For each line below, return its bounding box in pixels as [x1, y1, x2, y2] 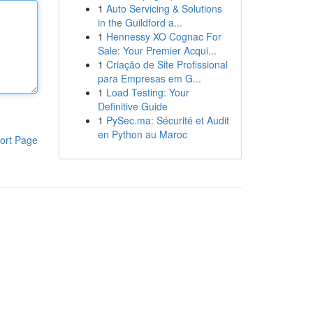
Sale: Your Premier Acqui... [97, 43, 217, 57]
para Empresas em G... [97, 71, 201, 85]
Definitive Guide [97, 99, 168, 113]
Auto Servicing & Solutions [105, 1, 222, 15]
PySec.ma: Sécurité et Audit [105, 113, 229, 127]
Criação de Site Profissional [105, 57, 228, 71]
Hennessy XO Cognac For [105, 29, 221, 43]
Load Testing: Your [105, 85, 189, 99]
